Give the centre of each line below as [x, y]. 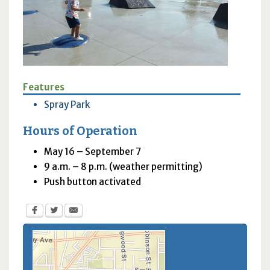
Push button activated [92, 182]
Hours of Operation [80, 131]
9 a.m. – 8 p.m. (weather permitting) [123, 167]
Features [43, 87]
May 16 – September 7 [92, 152]
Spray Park [67, 105]
